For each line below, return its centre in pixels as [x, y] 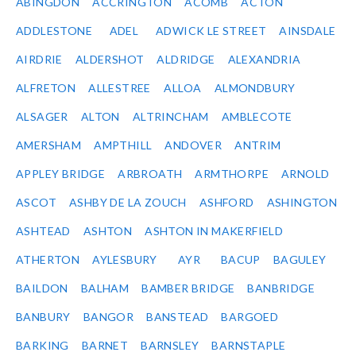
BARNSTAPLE [249, 346]
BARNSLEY [170, 346]
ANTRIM [258, 145]
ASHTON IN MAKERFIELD [214, 231]
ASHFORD [226, 203]
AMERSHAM [49, 145]
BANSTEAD [178, 317]
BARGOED [250, 317]
